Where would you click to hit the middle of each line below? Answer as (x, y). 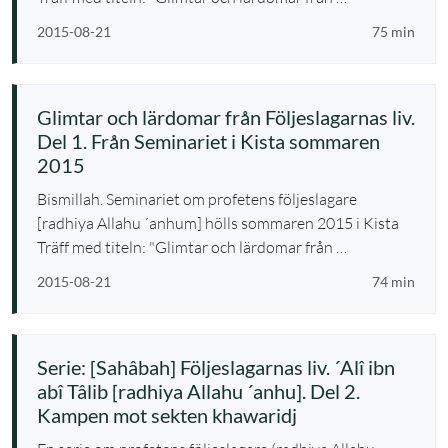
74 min (393, 281)
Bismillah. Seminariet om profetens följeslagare (197, 199)
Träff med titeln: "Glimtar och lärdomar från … (192, 247)
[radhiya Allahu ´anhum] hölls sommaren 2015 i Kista (218, 223)
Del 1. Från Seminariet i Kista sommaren (208, 141)
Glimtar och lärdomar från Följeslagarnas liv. (226, 117)
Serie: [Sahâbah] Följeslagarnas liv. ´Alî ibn (216, 367)
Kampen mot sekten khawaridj (167, 415)
